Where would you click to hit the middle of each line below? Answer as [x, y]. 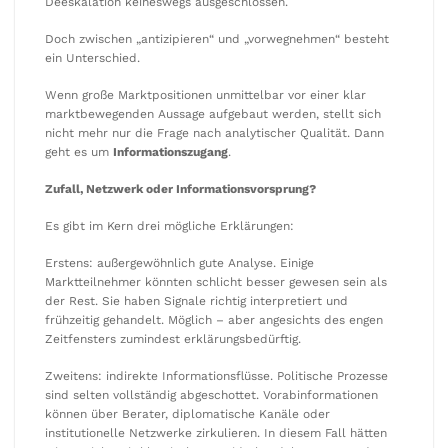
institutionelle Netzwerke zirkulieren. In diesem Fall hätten [216, 433]
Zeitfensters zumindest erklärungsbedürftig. [173, 339]
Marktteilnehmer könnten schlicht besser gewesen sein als [216, 282]
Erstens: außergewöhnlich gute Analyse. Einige [179, 263]
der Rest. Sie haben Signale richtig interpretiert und [196, 301]
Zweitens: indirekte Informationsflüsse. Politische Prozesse [216, 376]
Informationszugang [170, 152]
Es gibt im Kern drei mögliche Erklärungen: [169, 226]
